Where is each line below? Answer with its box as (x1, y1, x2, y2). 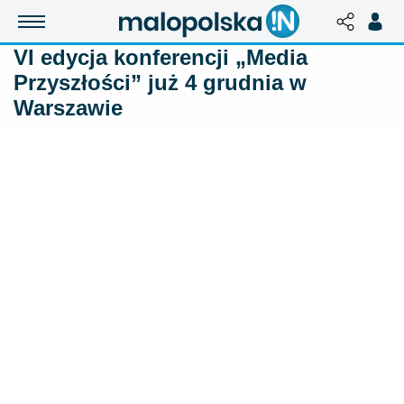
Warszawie (14, 96, 123, 120)
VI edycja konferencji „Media (14, 45, 308, 69)
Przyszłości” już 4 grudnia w (14, 70, 307, 95)
